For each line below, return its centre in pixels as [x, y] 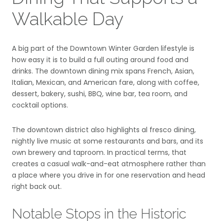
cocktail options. [40, 105]
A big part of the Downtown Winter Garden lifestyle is [103, 48]
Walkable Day [68, 19]
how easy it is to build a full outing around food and [100, 59]
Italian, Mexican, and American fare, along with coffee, [106, 82]
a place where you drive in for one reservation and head [109, 175]
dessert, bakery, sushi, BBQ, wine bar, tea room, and [100, 93]
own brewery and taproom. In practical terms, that [99, 152]
